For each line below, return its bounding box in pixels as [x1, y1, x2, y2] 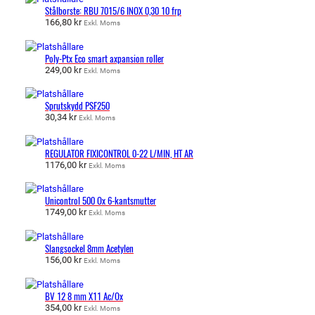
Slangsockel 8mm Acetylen [45, 242, 134, 255]
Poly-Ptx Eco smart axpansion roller [45, 52, 164, 65]
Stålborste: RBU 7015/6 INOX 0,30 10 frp [45, 4, 181, 17]
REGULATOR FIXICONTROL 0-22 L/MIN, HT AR [45, 147, 193, 160]
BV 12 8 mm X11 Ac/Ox [45, 290, 123, 302]
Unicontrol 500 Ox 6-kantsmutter [45, 195, 156, 207]
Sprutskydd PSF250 [45, 100, 110, 112]
